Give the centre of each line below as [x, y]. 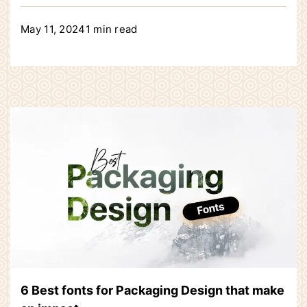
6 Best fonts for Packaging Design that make [152, 290]
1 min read [111, 29]
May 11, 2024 [53, 29]
